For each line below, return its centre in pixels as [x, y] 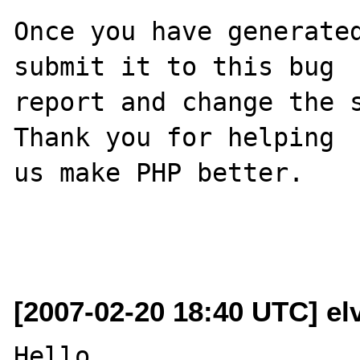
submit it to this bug [174, 66]
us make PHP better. [159, 172]
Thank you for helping [174, 137]
